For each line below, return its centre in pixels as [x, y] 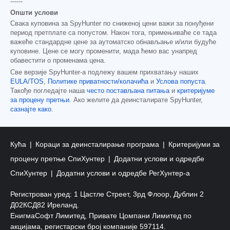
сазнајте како [31, 110]
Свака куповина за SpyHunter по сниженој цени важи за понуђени [112, 24]
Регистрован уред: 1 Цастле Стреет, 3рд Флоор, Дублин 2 [107, 194]
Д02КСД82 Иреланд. [45, 205]
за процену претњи [40, 100]
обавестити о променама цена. [58, 61]
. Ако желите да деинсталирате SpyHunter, [136, 100]
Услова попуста [180, 82]
